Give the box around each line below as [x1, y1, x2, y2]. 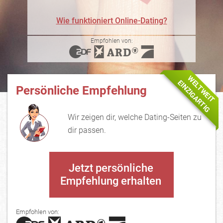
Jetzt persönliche [68, 162, 153, 174]
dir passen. [67, 125, 106, 135]
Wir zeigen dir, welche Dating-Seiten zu [67, 112, 202, 122]
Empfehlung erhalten [60, 175, 161, 187]
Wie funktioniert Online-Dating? [56, 16, 167, 25]
